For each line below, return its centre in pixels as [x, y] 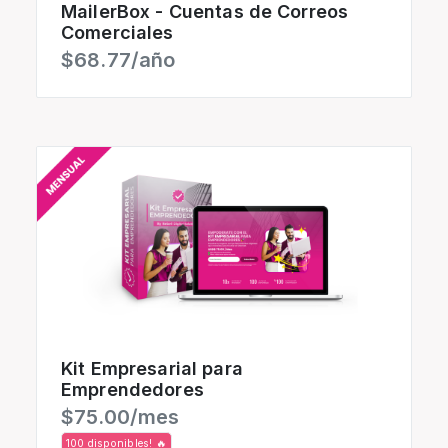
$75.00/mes [120, 417]
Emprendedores [132, 390]
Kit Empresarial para [152, 369]
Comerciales [117, 33]
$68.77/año [118, 60]
